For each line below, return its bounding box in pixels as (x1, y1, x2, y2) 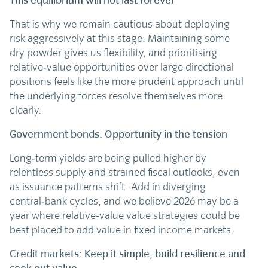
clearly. (10, 103, 42, 117)
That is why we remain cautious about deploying (10, 17, 230, 31)
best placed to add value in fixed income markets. (10, 223, 234, 237)
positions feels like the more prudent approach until (10, 75, 244, 89)
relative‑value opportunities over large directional (10, 60, 234, 74)
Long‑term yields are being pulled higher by (10, 151, 207, 165)
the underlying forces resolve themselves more (10, 89, 223, 103)
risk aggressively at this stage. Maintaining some (10, 32, 230, 45)
